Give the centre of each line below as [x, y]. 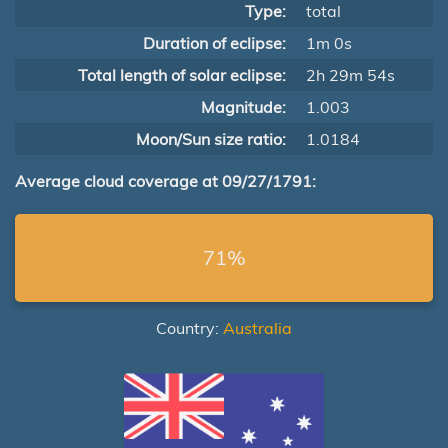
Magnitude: [243, 107]
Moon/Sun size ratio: [211, 139]
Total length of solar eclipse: [182, 75]
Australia [257, 328]
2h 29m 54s [350, 75]
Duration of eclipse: [214, 43]
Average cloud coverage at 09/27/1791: [165, 181]
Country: [189, 328]
